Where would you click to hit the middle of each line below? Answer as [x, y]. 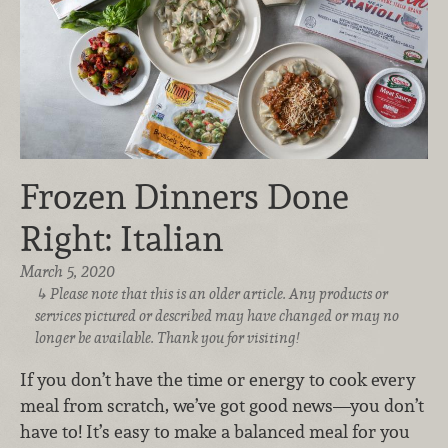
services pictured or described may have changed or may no [216, 316]
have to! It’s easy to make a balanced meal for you [215, 431]
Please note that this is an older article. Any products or [219, 294]
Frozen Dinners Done [184, 197]
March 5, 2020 [67, 272]
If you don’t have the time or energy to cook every [218, 379]
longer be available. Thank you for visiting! [166, 338]
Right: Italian [121, 239]
